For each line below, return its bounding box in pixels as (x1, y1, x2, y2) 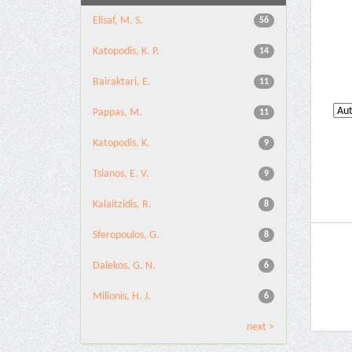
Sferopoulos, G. (93, 229, 159, 241)
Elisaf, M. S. (93, 15, 143, 27)
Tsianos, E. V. (93, 168, 149, 180)
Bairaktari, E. (93, 76, 151, 88)
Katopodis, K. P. (93, 46, 159, 57)
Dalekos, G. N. (93, 260, 156, 272)
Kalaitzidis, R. (93, 199, 152, 211)
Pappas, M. (93, 107, 142, 119)
